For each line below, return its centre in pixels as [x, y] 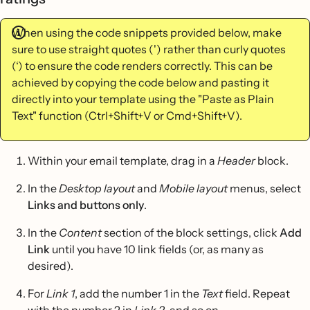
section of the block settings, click [192, 232]
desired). [51, 266]
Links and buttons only [86, 205]
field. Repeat [256, 293]
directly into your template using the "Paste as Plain [143, 99]
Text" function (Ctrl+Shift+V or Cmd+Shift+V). [127, 116]
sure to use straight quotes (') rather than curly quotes [149, 49]
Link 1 [61, 293]
